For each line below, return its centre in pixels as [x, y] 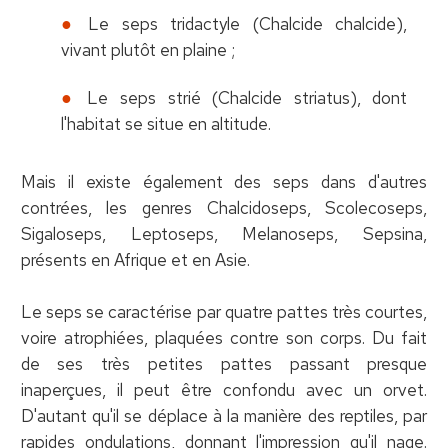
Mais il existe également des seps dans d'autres [224, 181]
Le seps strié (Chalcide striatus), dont [247, 97]
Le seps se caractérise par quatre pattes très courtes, [224, 311]
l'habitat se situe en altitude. [165, 123]
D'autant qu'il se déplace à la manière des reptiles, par [224, 415]
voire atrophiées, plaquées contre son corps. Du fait [224, 337]
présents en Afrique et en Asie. [135, 259]
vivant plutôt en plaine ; [147, 49]
